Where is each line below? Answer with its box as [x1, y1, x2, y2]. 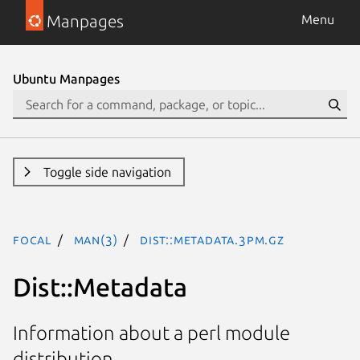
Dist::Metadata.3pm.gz [140, 232, 284, 247]
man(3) [73, 232, 118, 247]
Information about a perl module [13, 322, 290, 345]
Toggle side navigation [43, 165, 171, 179]
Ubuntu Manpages [13, 72, 120, 86]
